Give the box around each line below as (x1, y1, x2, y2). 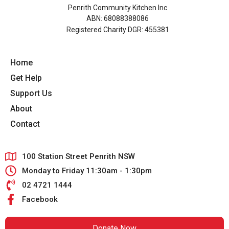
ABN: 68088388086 (86, 14, 149, 23)
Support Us (10, 88, 52, 99)
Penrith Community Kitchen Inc (68, 3, 167, 12)
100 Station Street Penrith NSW (21, 152, 135, 162)
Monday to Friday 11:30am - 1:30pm (21, 166, 152, 176)
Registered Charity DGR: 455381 (66, 25, 169, 34)
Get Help (10, 73, 42, 83)
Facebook (21, 195, 58, 204)
